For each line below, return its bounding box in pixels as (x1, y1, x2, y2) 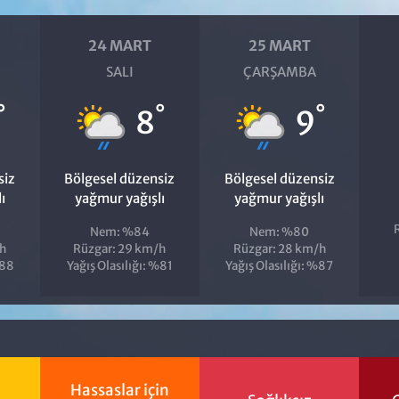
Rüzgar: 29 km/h (73, 240, 167, 256)
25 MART (248, 37, 311, 54)
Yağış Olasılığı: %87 (225, 257, 334, 273)
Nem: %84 (89, 224, 150, 240)
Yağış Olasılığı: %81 (66, 257, 173, 273)
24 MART (87, 37, 151, 54)
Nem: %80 (249, 224, 310, 240)
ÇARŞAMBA (242, 62, 316, 80)
